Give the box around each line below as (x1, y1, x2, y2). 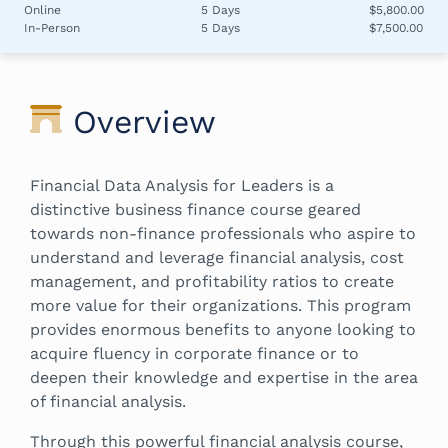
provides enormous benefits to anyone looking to (30, 319, 416, 339)
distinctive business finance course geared (30, 199, 361, 219)
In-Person (24, 20, 80, 35)
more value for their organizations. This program (30, 295, 411, 315)
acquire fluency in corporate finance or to (30, 343, 359, 363)
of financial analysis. (30, 391, 186, 411)
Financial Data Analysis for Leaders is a (30, 175, 334, 195)
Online (24, 2, 61, 17)
